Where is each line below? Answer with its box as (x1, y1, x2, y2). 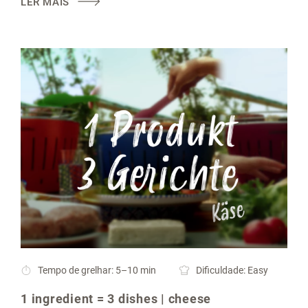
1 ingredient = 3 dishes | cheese (21, 291, 211, 307)
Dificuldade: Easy (194, 265, 268, 276)
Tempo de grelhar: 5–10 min (36, 265, 158, 276)
